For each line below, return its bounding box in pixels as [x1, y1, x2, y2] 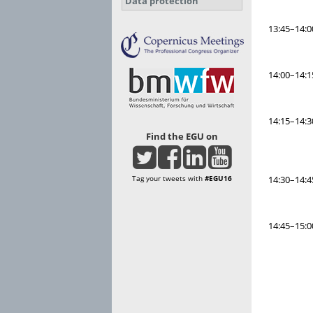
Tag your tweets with [131, 173, 205, 183]
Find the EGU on [145, 130, 218, 143]
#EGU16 [204, 173, 232, 183]
